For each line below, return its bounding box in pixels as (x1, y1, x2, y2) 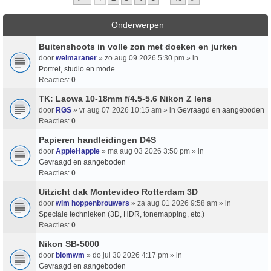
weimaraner (56, 53, 97, 62)
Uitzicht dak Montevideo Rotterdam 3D (39, 186, 198, 197)
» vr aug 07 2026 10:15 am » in (71, 105, 177, 114)
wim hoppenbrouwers (56, 198, 129, 207)
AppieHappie (56, 146, 100, 155)
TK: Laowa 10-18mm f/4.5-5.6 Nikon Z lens (39, 93, 212, 103)
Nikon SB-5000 (39, 238, 99, 249)
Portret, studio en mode (39, 64, 115, 73)
